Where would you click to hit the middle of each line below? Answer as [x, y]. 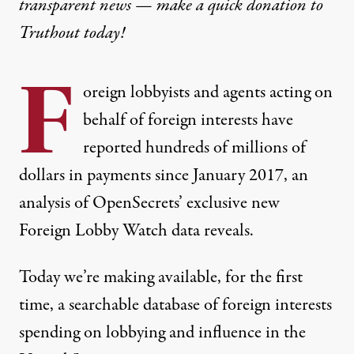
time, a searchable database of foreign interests [175, 305]
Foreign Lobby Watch [93, 230]
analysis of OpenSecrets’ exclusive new [149, 203]
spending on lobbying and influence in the [162, 332]
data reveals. [211, 230]
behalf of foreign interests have [188, 120]
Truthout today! [74, 33]
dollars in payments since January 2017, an [164, 175]
